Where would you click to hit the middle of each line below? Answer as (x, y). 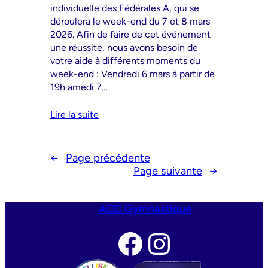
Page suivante (168, 171)
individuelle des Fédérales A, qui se (125, 8)
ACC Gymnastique (145, 208)
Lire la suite (74, 114)
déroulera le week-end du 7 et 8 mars (130, 21)
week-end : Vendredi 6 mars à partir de (133, 74)
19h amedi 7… (79, 87)
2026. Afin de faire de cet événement (130, 34)
